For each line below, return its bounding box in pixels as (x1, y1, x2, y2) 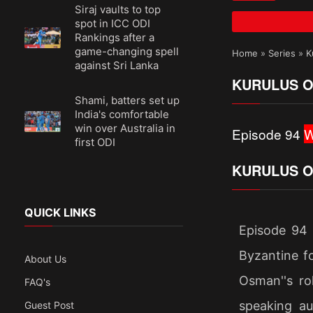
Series (268, 47, 296, 59)
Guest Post (24, 299, 74, 311)
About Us (24, 253, 66, 265)
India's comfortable (75, 108, 170, 121)
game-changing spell (75, 45, 180, 58)
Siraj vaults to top (75, 3, 161, 16)
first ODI (75, 136, 116, 149)
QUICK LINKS (24, 205, 96, 219)
